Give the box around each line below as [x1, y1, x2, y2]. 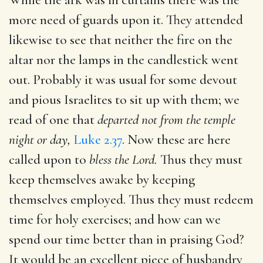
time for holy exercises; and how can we [9, 211, 221, 228]
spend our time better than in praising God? [9, 231, 244, 248]
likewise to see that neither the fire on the [9, 31, 232, 48]
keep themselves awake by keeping [9, 171, 195, 188]
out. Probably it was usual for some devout [9, 71, 237, 88]
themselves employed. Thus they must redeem [9, 191, 254, 208]
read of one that [9, 111, 97, 128]
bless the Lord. [89, 151, 157, 168]
